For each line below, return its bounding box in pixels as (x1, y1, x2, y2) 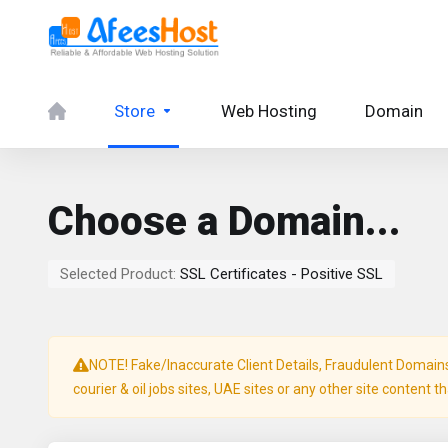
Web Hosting (221, 101, 317, 121)
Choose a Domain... (48, 198, 401, 245)
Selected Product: (60, 265, 180, 283)
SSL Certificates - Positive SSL (180, 265, 383, 283)
